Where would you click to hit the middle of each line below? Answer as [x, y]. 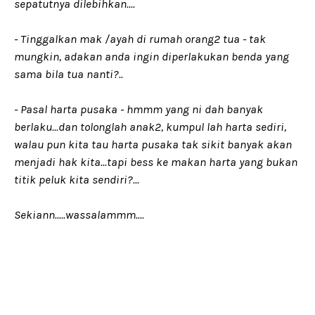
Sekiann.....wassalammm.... [79, 214]
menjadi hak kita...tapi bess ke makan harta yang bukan [156, 162]
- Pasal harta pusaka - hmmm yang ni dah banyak [139, 109]
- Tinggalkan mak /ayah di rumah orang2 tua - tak [140, 39]
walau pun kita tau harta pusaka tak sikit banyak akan [153, 144]
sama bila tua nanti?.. [69, 74]
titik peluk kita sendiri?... [77, 179]
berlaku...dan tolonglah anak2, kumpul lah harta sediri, [150, 127]
